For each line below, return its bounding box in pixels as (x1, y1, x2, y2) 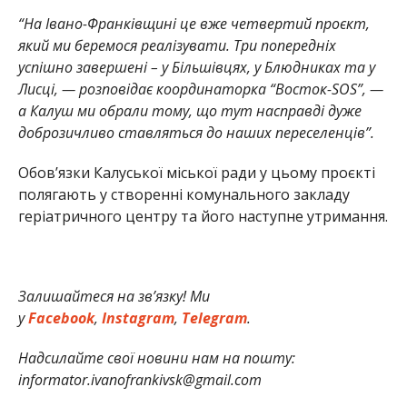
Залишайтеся (17, 285, 117, 306)
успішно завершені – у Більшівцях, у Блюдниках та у (17, 56, 375, 77)
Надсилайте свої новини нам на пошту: (17, 347, 295, 368)
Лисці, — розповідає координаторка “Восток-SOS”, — (17, 78, 383, 99)
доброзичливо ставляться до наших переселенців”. (17, 122, 374, 143)
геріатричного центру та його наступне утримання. (17, 205, 388, 226)
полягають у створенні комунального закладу (17, 184, 350, 204)
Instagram (97, 307, 174, 328)
